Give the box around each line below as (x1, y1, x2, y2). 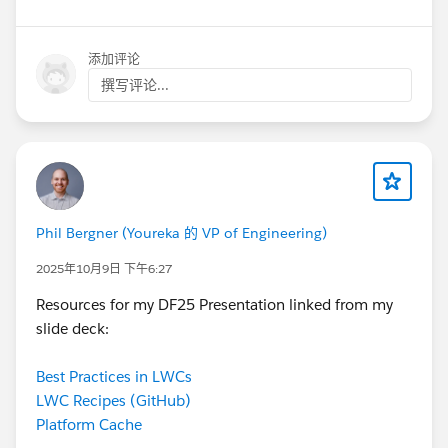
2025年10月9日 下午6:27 (36, 259, 172, 277)
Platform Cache (36, 414, 142, 434)
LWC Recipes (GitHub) (36, 390, 191, 410)
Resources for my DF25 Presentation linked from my (36, 294, 393, 314)
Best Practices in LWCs (36, 366, 192, 386)
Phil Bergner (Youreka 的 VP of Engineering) (36, 223, 327, 242)
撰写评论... (101, 75, 169, 94)
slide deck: (36, 318, 113, 338)
